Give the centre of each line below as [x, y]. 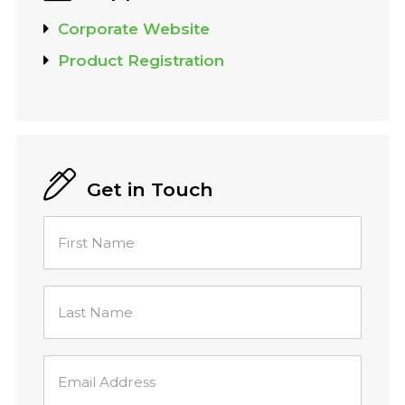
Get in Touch [150, 190]
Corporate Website [134, 29]
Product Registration [141, 61]
